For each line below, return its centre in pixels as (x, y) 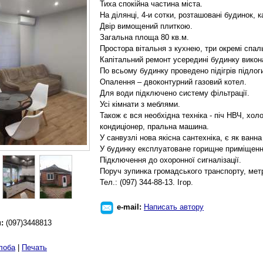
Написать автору (174, 207)
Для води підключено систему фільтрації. (175, 93)
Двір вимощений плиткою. (146, 26)
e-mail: (130, 207)
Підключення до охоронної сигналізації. (171, 160)
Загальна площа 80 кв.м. (144, 37)
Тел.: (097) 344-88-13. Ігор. (146, 182)
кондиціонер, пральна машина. (154, 127)
